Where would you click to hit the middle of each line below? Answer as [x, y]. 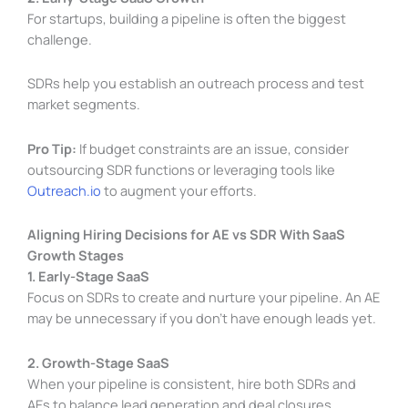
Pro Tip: [52, 148]
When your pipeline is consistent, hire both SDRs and [192, 383]
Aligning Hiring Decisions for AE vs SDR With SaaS [186, 235]
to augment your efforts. [179, 190]
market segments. [84, 104]
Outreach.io [64, 190]
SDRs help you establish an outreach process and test [196, 83]
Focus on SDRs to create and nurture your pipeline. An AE [204, 297]
